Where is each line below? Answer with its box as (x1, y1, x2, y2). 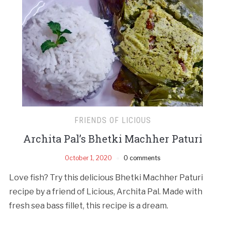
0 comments (124, 154, 160, 162)
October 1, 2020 (65, 154, 112, 162)
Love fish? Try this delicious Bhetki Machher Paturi (9, 172, 203, 182)
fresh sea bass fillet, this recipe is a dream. (9, 200, 168, 210)
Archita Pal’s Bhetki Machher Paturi (23, 132, 202, 145)
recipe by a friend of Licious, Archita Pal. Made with (9, 186, 202, 196)
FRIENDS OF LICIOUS (74, 115, 151, 125)
